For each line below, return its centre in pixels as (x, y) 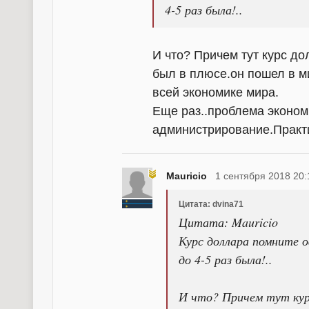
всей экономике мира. (216, 92)
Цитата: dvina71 (211, 204)
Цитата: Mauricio (228, 222)
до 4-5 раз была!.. (226, 259)
